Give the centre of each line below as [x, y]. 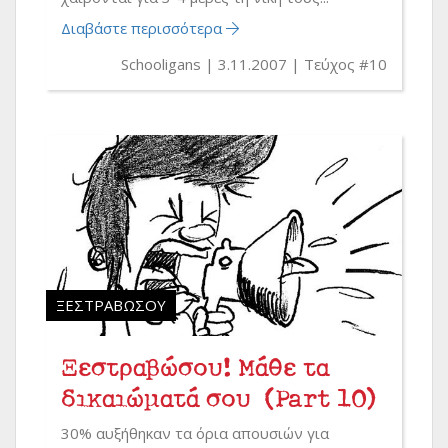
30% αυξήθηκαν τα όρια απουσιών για [195, 432]
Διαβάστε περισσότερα [143, 28]
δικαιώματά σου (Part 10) [218, 397]
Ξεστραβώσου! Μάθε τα [195, 366]
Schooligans [163, 64]
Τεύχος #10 [345, 64]
